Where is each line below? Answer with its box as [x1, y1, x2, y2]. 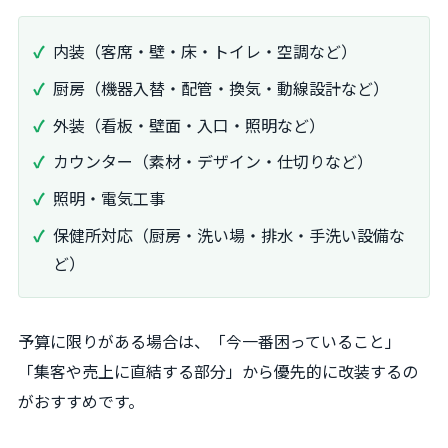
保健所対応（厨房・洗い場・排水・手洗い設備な [53, 222, 405, 247]
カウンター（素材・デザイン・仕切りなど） [53, 149, 373, 174]
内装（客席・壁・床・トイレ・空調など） [53, 38, 357, 63]
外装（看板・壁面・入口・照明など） [53, 112, 325, 137]
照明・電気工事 [53, 186, 165, 211]
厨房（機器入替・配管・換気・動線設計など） [53, 75, 389, 100]
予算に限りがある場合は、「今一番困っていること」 [18, 328, 401, 353]
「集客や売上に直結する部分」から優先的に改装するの [18, 358, 418, 383]
